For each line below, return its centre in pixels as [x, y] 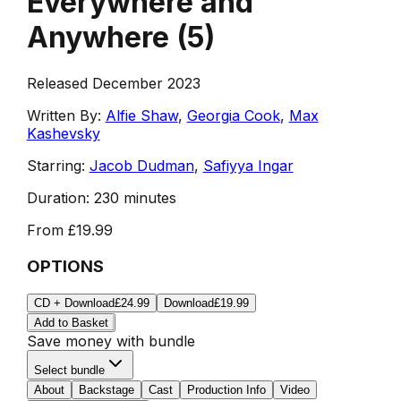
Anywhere [98, 38]
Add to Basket [71, 323]
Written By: [64, 115]
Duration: [58, 197]
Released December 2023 [113, 83]
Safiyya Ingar [248, 165]
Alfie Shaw [141, 115]
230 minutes [135, 197]
